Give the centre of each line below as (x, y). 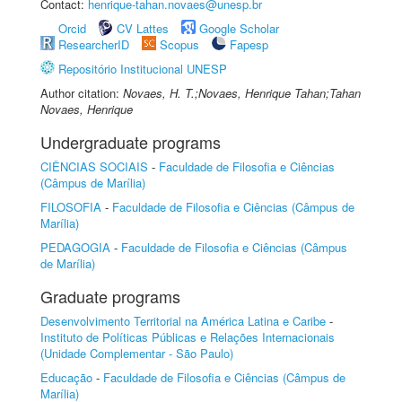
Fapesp (249, 44)
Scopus (179, 44)
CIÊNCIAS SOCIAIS (94, 166)
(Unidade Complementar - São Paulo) (137, 353)
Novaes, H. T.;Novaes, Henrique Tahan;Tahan (242, 93)
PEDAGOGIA (75, 247)
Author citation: (82, 93)
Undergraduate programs (131, 142)
